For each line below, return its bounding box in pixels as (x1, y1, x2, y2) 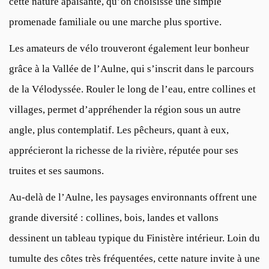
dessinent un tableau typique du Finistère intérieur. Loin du (9, 232, 260, 244)
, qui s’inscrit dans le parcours (126, 63, 254, 75)
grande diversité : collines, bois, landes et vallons (9, 212, 219, 224)
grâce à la (9, 63, 52, 75)
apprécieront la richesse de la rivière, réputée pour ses (9, 145, 238, 157)
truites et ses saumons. (9, 165, 104, 177)
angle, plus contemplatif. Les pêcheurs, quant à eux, (9, 124, 229, 136)
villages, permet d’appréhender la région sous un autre (9, 104, 241, 116)
